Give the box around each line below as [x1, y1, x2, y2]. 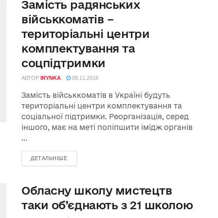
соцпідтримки [21, 56, 106, 69]
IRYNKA [40, 75, 61, 81]
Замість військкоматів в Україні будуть [21, 91, 170, 99]
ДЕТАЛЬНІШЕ [31, 155, 68, 161]
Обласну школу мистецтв [21, 184, 172, 197]
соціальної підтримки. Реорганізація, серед [21, 112, 189, 121]
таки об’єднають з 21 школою [21, 199, 193, 211]
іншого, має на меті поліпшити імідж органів [21, 123, 193, 131]
